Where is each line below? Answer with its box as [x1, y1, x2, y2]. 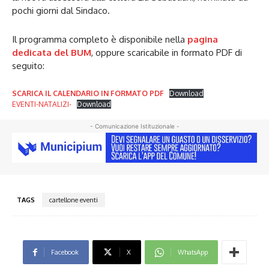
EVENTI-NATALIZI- [12, 100, 71, 109]
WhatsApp [177, 248, 208, 257]
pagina [187, 34, 218, 46]
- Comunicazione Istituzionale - [89, 122, 180, 130]
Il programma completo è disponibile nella [12, 34, 187, 46]
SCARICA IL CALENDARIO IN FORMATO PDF [12, 89, 164, 98]
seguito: [12, 60, 44, 72]
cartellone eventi [49, 196, 98, 205]
